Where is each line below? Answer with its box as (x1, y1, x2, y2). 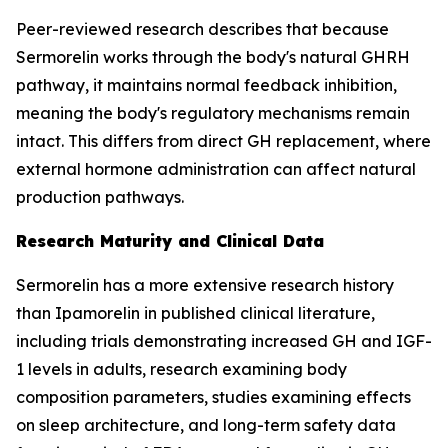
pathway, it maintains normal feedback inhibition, (16, 75, 397, 95)
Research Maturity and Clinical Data (16, 231, 324, 251)
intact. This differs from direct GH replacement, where (16, 131, 431, 151)
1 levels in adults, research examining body (16, 359, 347, 379)
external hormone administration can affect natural (16, 159, 416, 179)
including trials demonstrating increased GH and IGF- (16, 331, 432, 351)
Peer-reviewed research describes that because (16, 19, 389, 39)
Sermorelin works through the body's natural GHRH (16, 47, 410, 67)
